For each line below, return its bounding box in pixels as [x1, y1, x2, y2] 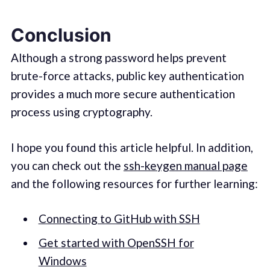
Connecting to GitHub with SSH [38, 212, 200, 226]
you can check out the [10, 158, 124, 172]
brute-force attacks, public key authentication [10, 69, 244, 83]
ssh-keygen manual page [123, 158, 248, 172]
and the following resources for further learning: [10, 176, 258, 190]
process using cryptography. [10, 105, 152, 119]
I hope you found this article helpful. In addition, [10, 140, 253, 154]
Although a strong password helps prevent [10, 51, 227, 65]
